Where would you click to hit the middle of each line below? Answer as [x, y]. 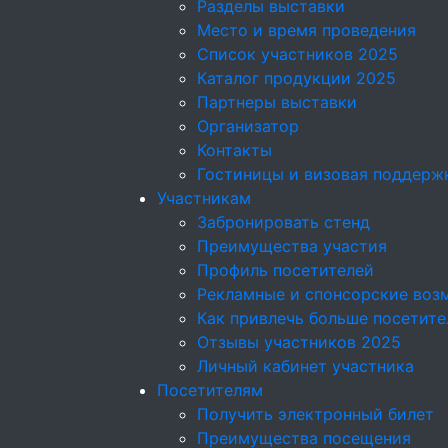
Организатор [248, 126]
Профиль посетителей [285, 270]
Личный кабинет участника [305, 366]
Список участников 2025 [297, 54]
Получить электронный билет [315, 414]
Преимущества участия [292, 246]
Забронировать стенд [283, 222]
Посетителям [210, 390]
